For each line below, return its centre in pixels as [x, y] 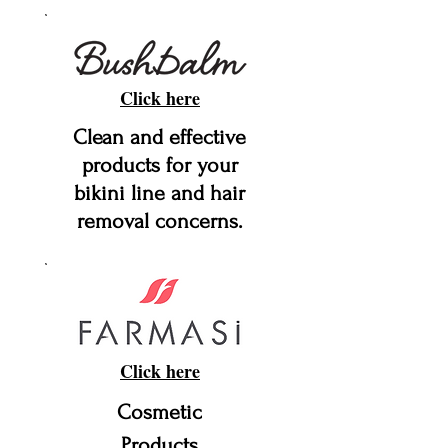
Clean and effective [159, 137]
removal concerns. [159, 221]
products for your [159, 165]
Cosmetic [159, 412]
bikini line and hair [159, 193]
